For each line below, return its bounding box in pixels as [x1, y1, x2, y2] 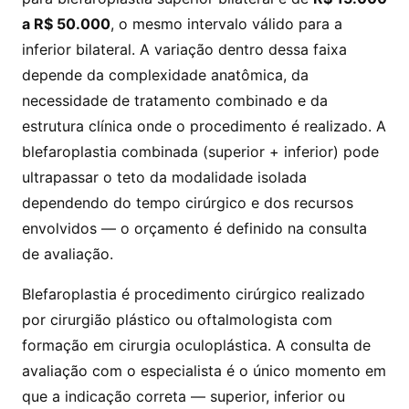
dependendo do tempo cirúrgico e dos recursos [22, 194, 353, 212]
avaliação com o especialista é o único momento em [22, 362, 386, 380]
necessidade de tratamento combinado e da [22, 91, 328, 110]
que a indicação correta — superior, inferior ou [22, 387, 345, 405]
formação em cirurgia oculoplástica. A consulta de [22, 336, 371, 354]
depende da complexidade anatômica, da [22, 66, 309, 84]
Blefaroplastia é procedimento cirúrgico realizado [22, 285, 365, 303]
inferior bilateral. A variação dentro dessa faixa [22, 40, 347, 58]
